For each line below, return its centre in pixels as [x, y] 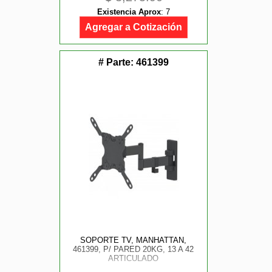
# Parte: [117, 62]
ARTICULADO [134, 258]
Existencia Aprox [129, 12]
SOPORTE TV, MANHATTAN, [134, 240]
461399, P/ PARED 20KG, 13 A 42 [134, 249]
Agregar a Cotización [134, 27]
